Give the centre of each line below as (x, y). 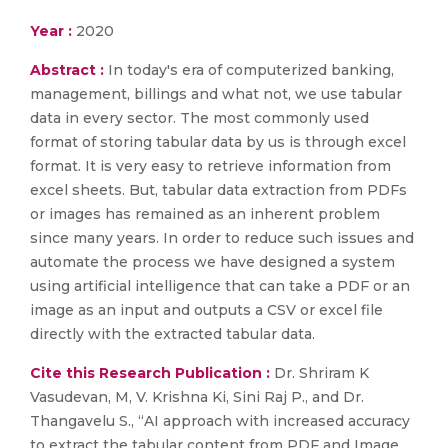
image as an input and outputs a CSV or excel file (206, 310)
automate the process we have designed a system (212, 262)
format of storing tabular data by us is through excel (218, 142)
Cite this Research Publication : (150, 373)
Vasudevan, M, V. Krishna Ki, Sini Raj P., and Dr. (197, 397)
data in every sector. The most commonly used (199, 118)
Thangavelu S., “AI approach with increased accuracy (220, 421)
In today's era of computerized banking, (251, 70)
